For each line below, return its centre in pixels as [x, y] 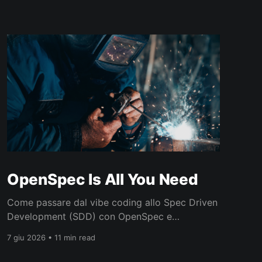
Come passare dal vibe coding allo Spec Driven [112, 203]
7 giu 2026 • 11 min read [51, 238]
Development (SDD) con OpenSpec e [89, 217]
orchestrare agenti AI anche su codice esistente [112, 231]
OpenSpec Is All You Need [102, 180]
